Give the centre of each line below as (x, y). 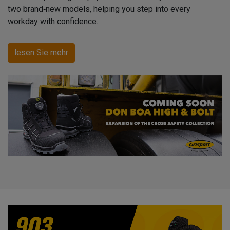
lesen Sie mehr (41, 53)
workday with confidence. (53, 22)
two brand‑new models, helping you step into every (99, 9)
